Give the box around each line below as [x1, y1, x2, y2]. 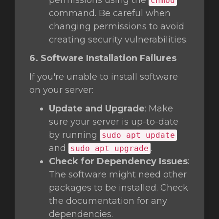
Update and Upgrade [49, 103, 145, 114]
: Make [145, 103, 173, 114]
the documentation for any [49, 196, 167, 206]
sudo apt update [102, 131, 175, 140]
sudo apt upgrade [70, 144, 149, 153]
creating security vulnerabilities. [49, 34, 188, 45]
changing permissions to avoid [49, 21, 184, 32]
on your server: [29, 85, 93, 95]
